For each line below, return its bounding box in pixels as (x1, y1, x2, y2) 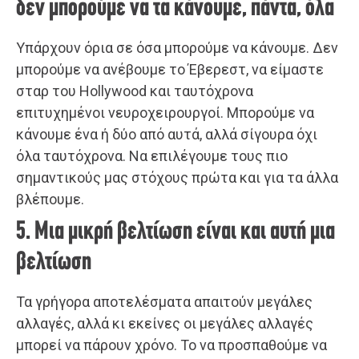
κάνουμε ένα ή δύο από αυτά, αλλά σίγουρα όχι (16, 125, 317, 143)
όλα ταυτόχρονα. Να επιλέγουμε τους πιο (16, 147, 288, 164)
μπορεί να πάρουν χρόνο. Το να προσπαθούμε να (16, 336, 327, 353)
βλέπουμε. (16, 190, 84, 208)
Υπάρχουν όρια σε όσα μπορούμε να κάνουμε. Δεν (16, 38, 338, 56)
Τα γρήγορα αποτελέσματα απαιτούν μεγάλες (16, 292, 313, 310)
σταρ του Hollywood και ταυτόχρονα (16, 82, 253, 99)
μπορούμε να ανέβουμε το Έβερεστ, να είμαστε (16, 60, 324, 78)
